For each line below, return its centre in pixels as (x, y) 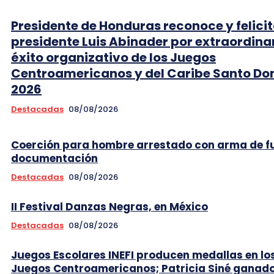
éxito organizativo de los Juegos (113, 57)
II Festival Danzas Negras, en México (109, 206)
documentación (54, 158)
